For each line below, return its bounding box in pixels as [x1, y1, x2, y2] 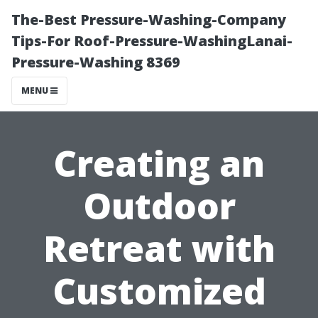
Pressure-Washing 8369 [11, 53, 180, 72]
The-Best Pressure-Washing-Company [11, 10, 286, 29]
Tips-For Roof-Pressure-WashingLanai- [11, 31, 292, 50]
